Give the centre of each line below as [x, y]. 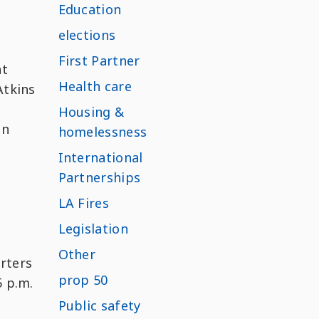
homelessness [103, 132]
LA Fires [84, 203]
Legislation [93, 229]
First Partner [99, 61]
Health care [95, 87]
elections [87, 35]
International [100, 158]
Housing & [91, 112]
